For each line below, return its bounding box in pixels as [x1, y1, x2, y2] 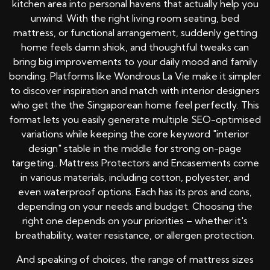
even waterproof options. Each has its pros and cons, [18, 186, 252, 198]
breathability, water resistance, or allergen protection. [16, 229, 254, 242]
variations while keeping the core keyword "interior [21, 128, 249, 140]
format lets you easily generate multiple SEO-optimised [9, 113, 261, 126]
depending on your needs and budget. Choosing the [17, 200, 253, 213]
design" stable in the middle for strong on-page [28, 142, 242, 155]
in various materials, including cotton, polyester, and [20, 171, 250, 184]
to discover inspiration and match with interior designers [10, 84, 260, 97]
